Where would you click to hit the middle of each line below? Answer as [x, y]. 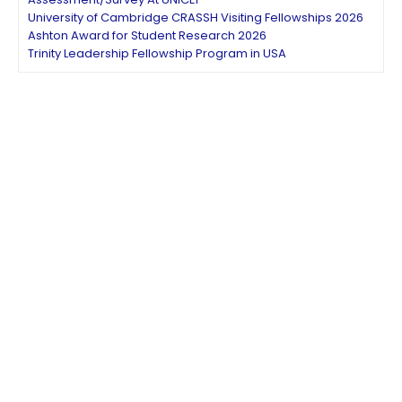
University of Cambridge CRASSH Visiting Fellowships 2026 [196, 17]
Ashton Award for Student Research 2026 [147, 35]
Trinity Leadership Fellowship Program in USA [157, 53]
